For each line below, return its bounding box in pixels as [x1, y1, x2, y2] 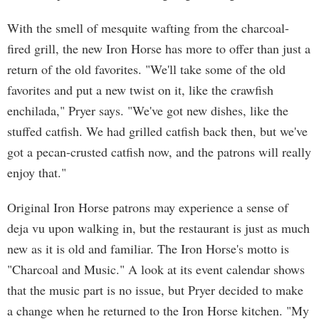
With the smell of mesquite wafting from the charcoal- [7, 19, 289, 36]
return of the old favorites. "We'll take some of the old [7, 61, 286, 78]
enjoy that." [7, 164, 66, 181]
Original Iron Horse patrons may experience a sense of [7, 199, 288, 216]
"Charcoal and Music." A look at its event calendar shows [7, 261, 305, 278]
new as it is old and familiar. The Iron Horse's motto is [7, 240, 289, 257]
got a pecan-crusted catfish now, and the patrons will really [7, 143, 311, 160]
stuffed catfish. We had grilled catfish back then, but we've [7, 122, 308, 140]
